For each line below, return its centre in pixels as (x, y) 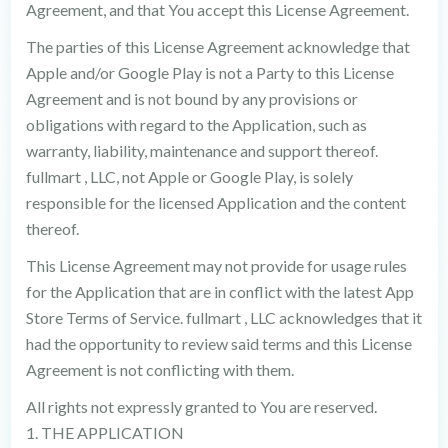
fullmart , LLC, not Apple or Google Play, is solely (189, 176)
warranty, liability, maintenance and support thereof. (201, 150)
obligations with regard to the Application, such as (196, 124)
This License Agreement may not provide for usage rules (216, 265)
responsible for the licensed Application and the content (215, 202)
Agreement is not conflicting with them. (159, 369)
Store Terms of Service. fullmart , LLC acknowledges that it (223, 317)
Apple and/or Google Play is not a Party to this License (209, 72)
